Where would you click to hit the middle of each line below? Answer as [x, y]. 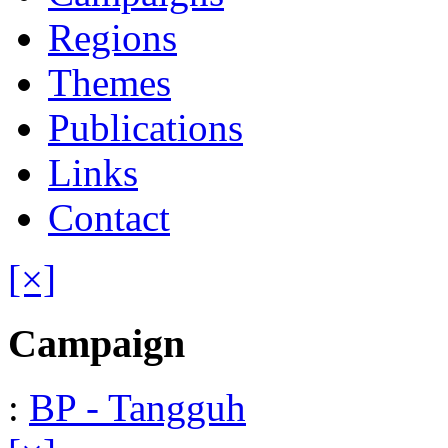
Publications [145, 127]
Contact [109, 217]
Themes [109, 82]
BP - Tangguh [137, 408]
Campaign [96, 343]
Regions [112, 37]
